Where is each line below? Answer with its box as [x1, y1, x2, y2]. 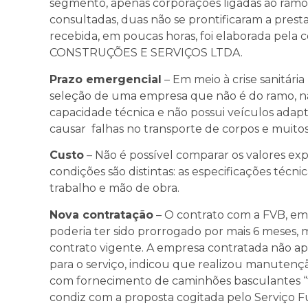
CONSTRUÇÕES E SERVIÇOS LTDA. [49, 46, 243, 60]
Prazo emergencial [49, 72, 162, 86]
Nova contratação [49, 208, 153, 221]
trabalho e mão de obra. [49, 181, 179, 195]
